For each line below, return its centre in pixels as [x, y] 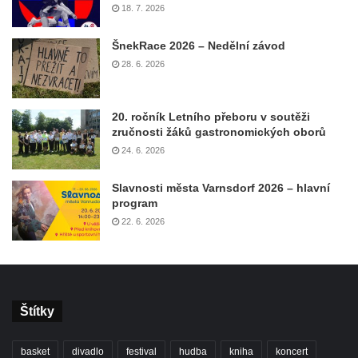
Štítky [37, 311]
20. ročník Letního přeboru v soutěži [211, 116]
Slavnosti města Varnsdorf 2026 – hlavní [221, 187]
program [135, 203]
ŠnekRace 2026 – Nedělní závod [199, 45]
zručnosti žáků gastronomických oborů [219, 131]
